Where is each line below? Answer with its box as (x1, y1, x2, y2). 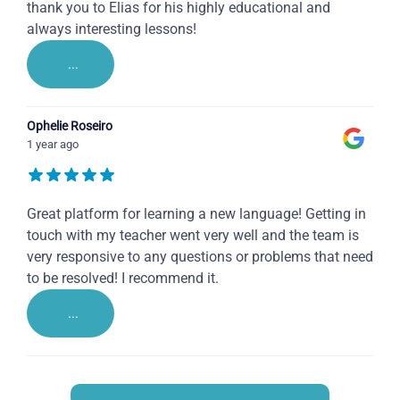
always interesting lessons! (27, 21, 196, 38)
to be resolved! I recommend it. (27, 270, 219, 287)
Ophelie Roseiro (27, 119, 112, 134)
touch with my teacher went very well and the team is (27, 227, 359, 245)
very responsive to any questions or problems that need (27, 248, 373, 266)
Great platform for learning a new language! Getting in (27, 205, 366, 223)
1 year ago (27, 137, 79, 152)
